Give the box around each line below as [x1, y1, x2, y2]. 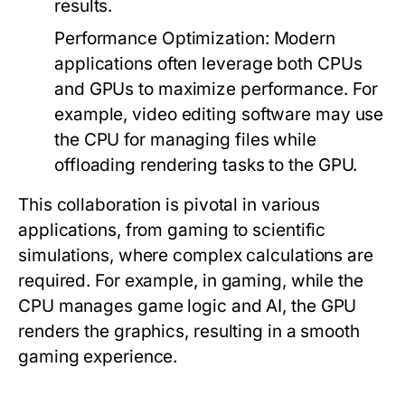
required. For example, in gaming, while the [18, 270, 363, 291]
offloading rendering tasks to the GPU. [54, 155, 358, 175]
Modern [268, 28, 335, 49]
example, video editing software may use [54, 104, 384, 125]
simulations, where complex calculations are [18, 245, 373, 266]
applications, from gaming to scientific [18, 220, 326, 240]
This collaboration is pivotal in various [18, 194, 321, 215]
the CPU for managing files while [54, 129, 316, 150]
